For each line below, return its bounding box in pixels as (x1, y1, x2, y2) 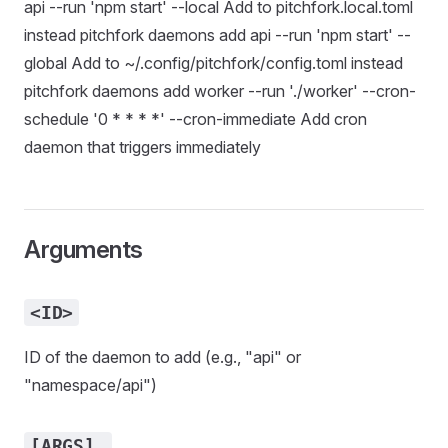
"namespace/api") (24, 375, 157, 395)
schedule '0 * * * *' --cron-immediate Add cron (24, 109, 367, 129)
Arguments (24, 235, 143, 264)
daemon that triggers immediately (24, 137, 261, 157)
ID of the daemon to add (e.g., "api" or (24, 347, 301, 367)
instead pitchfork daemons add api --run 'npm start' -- (24, 25, 411, 45)
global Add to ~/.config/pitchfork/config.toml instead (24, 53, 403, 73)
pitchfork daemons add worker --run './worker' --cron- (24, 81, 416, 101)
